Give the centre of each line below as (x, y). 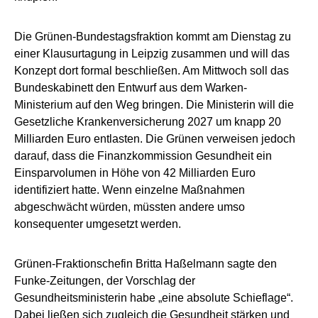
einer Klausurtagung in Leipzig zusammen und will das (152, 53)
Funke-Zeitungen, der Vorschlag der (105, 280)
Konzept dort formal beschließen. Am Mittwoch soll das (152, 70)
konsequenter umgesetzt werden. (98, 224)
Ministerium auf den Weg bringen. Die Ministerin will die (154, 104)
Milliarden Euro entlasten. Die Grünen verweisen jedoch (155, 138)
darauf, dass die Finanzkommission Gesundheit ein (143, 155)
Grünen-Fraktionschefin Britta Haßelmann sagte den (146, 263)
